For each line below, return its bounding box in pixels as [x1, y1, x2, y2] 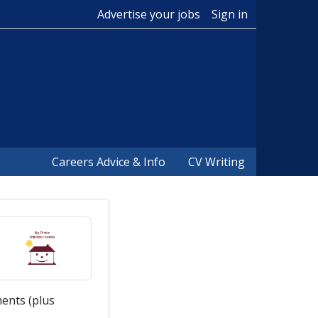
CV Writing [188, 154, 245, 170]
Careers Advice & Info [52, 154, 165, 170]
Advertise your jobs [97, 6, 200, 22]
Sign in [212, 6, 248, 22]
